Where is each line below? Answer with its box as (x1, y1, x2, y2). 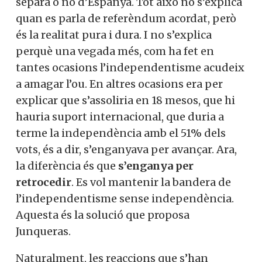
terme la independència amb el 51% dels (16, 126, 226, 140)
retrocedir (16, 175, 71, 189)
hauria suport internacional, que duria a (16, 109, 224, 123)
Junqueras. (16, 224, 71, 238)
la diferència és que (16, 158, 118, 173)
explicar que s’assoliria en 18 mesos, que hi (16, 93, 235, 107)
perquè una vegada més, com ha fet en (16, 44, 214, 58)
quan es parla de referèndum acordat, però (16, 11, 236, 25)
